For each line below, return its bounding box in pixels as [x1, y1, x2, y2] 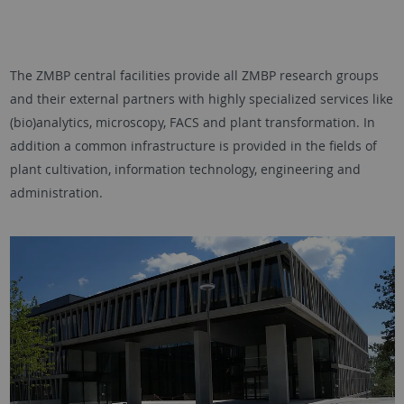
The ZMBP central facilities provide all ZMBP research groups [9, 67, 379, 84]
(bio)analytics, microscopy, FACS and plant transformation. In [9, 114, 375, 131]
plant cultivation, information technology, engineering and [9, 161, 361, 178]
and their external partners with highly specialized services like [9, 90, 393, 107]
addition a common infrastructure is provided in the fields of [9, 137, 377, 154]
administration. [9, 184, 103, 201]
